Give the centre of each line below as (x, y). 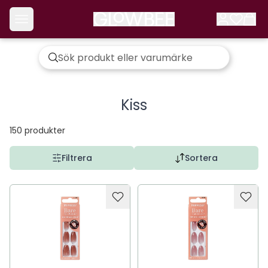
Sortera (201, 158)
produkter (45, 130)
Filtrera (77, 158)
